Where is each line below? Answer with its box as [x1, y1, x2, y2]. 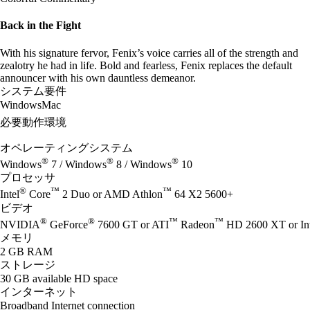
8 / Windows [113, 158, 172, 171]
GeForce [47, 218, 88, 230]
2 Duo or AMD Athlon [60, 188, 163, 201]
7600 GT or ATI [95, 218, 169, 230]
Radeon [178, 218, 215, 230]
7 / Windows [48, 158, 107, 171]
